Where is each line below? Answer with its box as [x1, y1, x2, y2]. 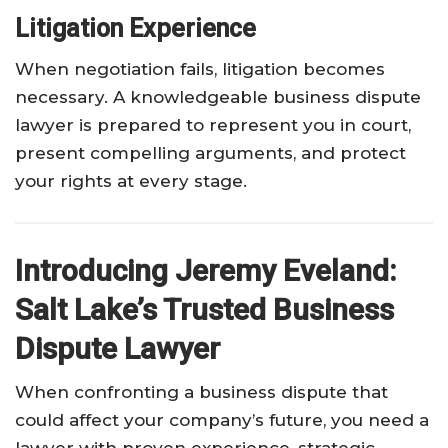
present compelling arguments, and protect [15, 143, 406, 164]
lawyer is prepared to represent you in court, [15, 115, 411, 136]
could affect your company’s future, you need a [15, 410, 429, 431]
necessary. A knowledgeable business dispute [15, 87, 421, 108]
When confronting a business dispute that [15, 382, 388, 403]
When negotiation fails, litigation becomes [15, 59, 385, 80]
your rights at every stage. [15, 171, 247, 192]
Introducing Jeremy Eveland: [15, 253, 396, 289]
